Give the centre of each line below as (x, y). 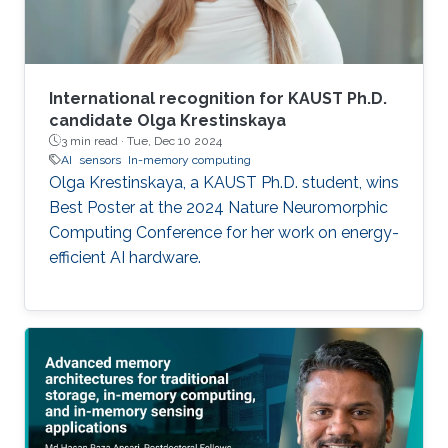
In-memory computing (189, 159)
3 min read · (94, 140)
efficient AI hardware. (125, 257)
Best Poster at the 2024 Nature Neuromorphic (218, 207)
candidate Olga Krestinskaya (167, 120)
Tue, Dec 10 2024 (174, 140)
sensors (100, 159)
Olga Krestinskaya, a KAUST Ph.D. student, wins (224, 182)
